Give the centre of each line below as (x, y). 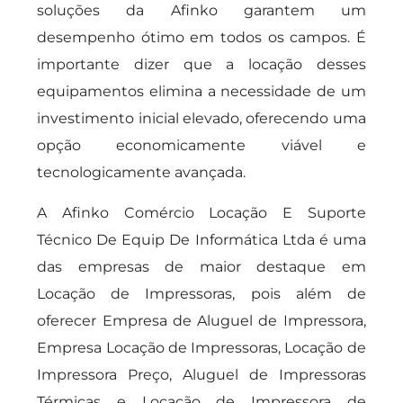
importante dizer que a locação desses (201, 64)
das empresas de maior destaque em (201, 267)
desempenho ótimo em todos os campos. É (201, 37)
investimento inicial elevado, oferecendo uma (201, 118)
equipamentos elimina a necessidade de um (201, 91)
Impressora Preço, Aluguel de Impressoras (201, 375)
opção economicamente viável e (201, 145)
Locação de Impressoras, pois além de (201, 294)
